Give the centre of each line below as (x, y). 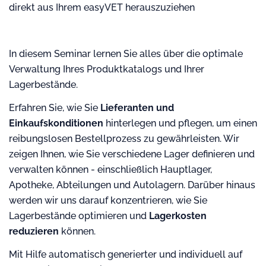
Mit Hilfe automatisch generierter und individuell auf (126, 254)
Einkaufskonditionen (56, 123)
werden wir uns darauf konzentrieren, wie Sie (108, 200)
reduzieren (34, 231)
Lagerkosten (178, 216)
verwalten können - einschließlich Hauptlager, (110, 170)
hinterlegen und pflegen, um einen (180, 123)
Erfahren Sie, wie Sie (55, 108)
